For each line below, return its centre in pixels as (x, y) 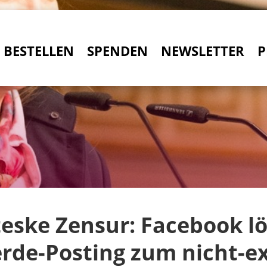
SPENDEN (118, 51)
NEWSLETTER (203, 51)
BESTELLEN (39, 51)
